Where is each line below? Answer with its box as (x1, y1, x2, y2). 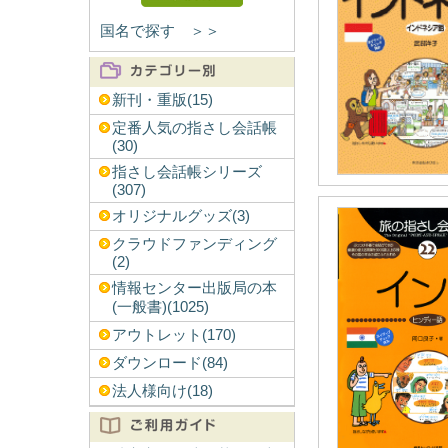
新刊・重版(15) (111, 92, 213, 108)
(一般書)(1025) (111, 299, 209, 315)
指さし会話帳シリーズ (111, 164, 262, 180)
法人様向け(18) (111, 383, 213, 399)
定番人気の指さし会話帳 (111, 120, 277, 136)
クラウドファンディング (111, 236, 277, 252)
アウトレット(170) (111, 327, 236, 343)
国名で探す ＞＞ (99, 23, 220, 39)
